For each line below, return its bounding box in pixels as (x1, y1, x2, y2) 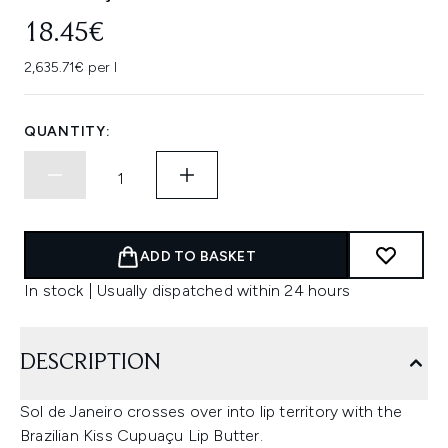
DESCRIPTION (20, 351, 161, 375)
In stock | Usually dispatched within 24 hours (24, 281, 350, 300)
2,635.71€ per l (24, 59, 117, 76)
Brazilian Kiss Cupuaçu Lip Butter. (20, 426, 263, 445)
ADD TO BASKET (140, 248, 256, 265)
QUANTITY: (24, 123, 111, 140)
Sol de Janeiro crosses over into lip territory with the (20, 402, 403, 421)
